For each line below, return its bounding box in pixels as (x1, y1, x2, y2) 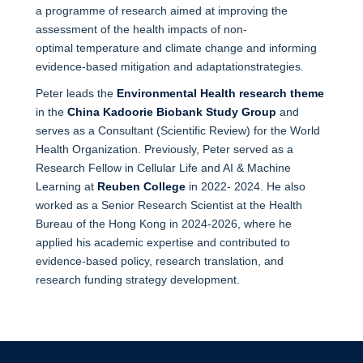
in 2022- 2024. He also (185, 179, 305, 193)
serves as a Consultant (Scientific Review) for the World (35, 123, 320, 137)
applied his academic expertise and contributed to (35, 235, 290, 249)
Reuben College (96, 179, 186, 193)
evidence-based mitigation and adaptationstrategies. (35, 59, 304, 73)
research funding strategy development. (35, 272, 240, 286)
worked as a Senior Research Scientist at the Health (35, 198, 302, 211)
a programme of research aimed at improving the (35, 3, 288, 17)
